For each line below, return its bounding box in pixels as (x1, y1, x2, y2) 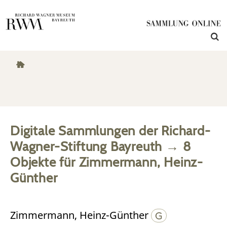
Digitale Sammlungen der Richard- (10, 123, 211, 138)
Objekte (10, 154, 56, 170)
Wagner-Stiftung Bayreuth (10, 138, 163, 154)
